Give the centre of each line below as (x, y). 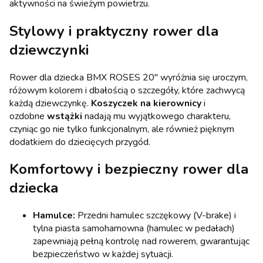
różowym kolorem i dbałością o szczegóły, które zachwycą (127, 90)
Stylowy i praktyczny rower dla (114, 31)
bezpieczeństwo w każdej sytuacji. (103, 254)
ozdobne (28, 116)
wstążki (65, 116)
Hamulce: (54, 216)
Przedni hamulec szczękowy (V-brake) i (156, 216)
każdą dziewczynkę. (50, 103)
